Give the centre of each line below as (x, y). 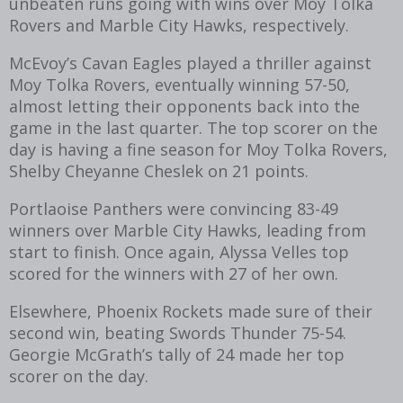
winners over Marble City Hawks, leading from (188, 230)
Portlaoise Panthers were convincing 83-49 (174, 208)
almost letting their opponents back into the (184, 106)
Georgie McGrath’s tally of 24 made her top (177, 354)
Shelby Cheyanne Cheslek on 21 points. (159, 170)
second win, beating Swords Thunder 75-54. (178, 332)
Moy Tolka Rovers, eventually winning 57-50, (179, 84)
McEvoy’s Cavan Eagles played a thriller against (190, 63)
